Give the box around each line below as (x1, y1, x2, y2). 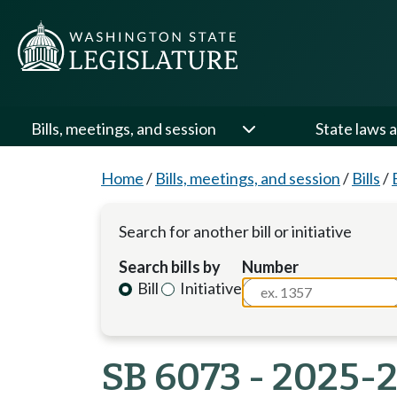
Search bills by (119, 257, 221, 276)
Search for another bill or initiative (119, 222, 352, 241)
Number (242, 257, 300, 276)
